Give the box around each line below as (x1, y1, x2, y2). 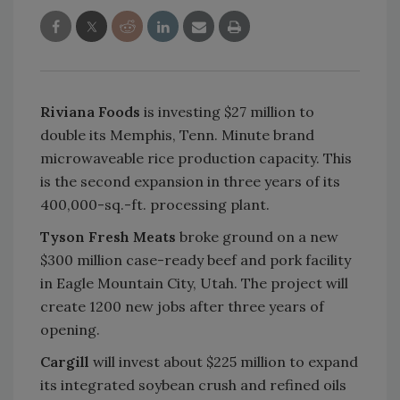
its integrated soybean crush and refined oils (40, 376, 346, 394)
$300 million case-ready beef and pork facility (40, 251, 351, 269)
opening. (40, 321, 100, 338)
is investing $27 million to (140, 103, 314, 121)
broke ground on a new (176, 228, 338, 246)
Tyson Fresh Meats (40, 228, 176, 246)
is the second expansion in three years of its (40, 172, 340, 190)
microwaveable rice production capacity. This (40, 149, 352, 167)
